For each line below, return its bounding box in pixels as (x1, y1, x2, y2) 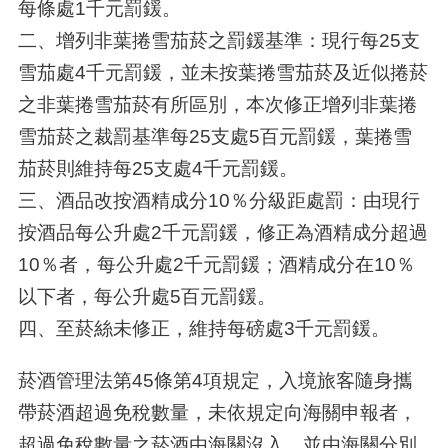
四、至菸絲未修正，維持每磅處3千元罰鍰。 (17, 317, 390, 340)
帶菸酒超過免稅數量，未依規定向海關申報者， (17, 400, 417, 423)
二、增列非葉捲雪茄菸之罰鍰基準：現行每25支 (17, 29, 420, 52)
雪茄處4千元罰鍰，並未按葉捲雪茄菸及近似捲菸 (17, 61, 428, 84)
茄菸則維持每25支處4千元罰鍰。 (17, 157, 298, 180)
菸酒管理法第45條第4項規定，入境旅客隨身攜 (17, 368, 412, 391)
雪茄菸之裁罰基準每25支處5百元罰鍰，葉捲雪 (17, 125, 412, 148)
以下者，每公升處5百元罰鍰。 (17, 285, 276, 308)
